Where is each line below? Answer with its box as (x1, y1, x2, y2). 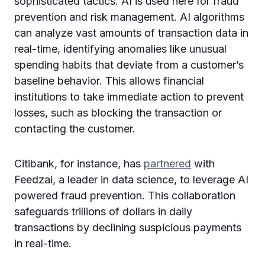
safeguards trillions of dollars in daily (14, 205, 192, 218)
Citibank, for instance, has (14, 157, 144, 170)
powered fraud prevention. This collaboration (14, 189, 235, 202)
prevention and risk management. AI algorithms (14, 11, 244, 23)
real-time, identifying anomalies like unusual (14, 43, 227, 55)
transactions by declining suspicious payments (14, 221, 241, 234)
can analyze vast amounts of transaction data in (14, 27, 248, 39)
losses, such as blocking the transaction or (14, 106, 222, 119)
